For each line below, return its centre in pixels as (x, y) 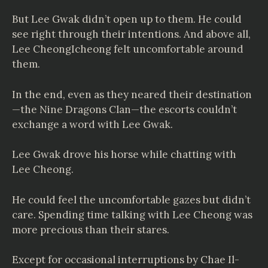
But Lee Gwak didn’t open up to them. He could (127, 19)
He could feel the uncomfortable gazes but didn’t (131, 200)
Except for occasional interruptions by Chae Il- (126, 260)
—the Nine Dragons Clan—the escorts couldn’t (124, 109)
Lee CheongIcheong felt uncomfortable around (128, 49)
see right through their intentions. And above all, (131, 34)
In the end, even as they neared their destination (132, 94)
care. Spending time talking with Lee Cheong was (132, 214)
